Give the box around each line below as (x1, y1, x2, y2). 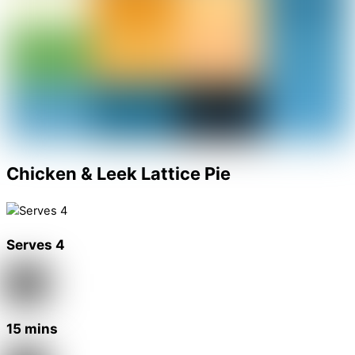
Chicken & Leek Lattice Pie (6, 162, 231, 184)
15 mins (6, 320, 58, 338)
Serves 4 (6, 236, 65, 254)
